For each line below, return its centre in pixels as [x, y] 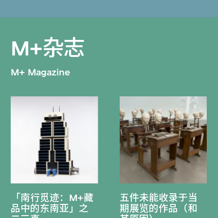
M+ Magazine [41, 72]
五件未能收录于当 [159, 198]
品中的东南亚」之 [50, 208]
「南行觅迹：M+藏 [52, 198]
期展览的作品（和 [159, 208]
